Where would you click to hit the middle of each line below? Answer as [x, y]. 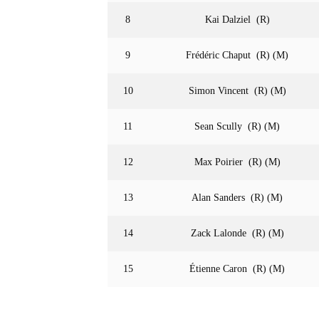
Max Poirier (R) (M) [237, 162]
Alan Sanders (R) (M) [237, 198]
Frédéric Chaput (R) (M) [237, 55]
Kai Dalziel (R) [237, 20]
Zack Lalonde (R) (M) [237, 233]
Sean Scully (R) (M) [237, 126]
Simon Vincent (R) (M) [237, 91]
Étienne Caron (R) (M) [237, 269]
